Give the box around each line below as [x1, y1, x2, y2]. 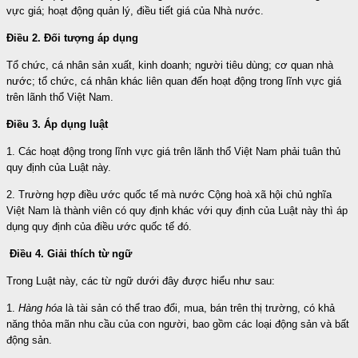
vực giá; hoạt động [6, 4, 93, 17]
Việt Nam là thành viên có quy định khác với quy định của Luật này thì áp [6, 204, 348, 217]
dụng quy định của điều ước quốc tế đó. [6, 220, 192, 233]
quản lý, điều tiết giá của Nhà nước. [97, 4, 264, 17]
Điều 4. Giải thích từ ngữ [6, 247, 132, 260]
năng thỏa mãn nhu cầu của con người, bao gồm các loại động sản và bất [6, 317, 349, 330]
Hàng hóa [15, 301, 62, 314]
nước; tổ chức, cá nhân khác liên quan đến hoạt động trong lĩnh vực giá [6, 74, 341, 87]
